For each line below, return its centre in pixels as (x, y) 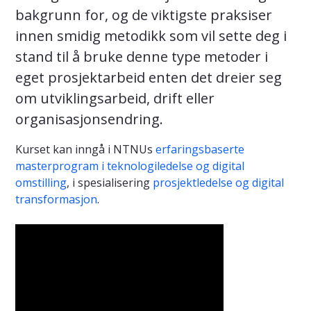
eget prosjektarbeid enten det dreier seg (149, 78)
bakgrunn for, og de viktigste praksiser (144, 15)
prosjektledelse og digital (218, 183)
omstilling (41, 183)
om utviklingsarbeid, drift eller (115, 99)
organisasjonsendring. (89, 119)
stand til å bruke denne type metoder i (142, 57)
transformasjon (56, 200)
